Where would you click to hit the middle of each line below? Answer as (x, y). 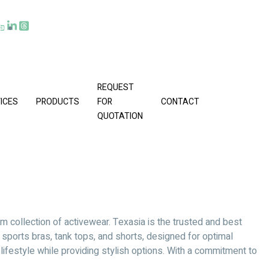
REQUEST (116, 87)
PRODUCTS (58, 101)
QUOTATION (120, 116)
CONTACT (180, 101)
